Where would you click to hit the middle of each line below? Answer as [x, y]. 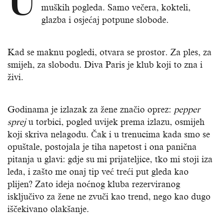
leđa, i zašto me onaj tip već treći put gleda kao [98, 172]
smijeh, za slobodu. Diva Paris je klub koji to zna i [105, 65]
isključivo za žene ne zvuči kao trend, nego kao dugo [109, 197]
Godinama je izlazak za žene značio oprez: [91, 110]
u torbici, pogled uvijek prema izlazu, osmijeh [115, 122]
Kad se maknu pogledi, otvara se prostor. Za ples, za [110, 53]
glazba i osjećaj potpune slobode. [105, 20]
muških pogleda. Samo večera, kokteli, [116, 8]
